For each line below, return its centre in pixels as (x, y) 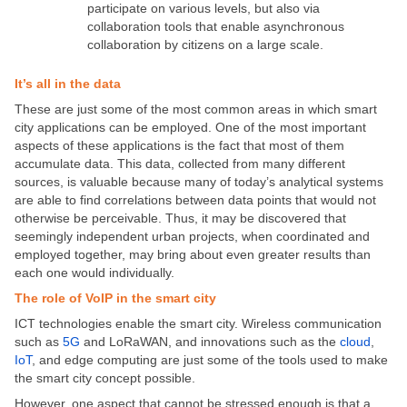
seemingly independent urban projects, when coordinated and (192, 236)
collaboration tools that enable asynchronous (216, 27)
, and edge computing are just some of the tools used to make (210, 359)
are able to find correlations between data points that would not (195, 199)
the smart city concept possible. (105, 377)
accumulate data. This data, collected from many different (180, 163)
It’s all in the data (68, 83)
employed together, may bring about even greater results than (193, 254)
